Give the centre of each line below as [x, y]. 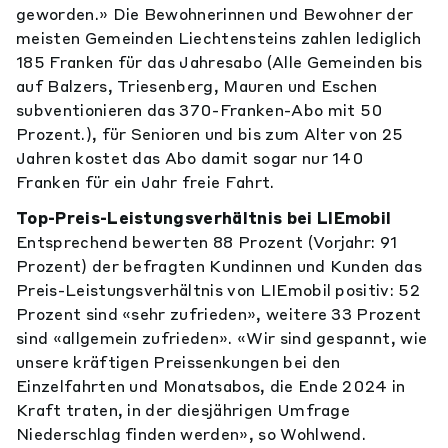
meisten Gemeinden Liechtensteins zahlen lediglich [219, 38]
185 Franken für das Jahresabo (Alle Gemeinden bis [219, 62]
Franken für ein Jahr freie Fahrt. [147, 182]
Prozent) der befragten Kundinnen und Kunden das [219, 266]
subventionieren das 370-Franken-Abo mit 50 [200, 110]
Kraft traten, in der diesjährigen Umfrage [183, 410]
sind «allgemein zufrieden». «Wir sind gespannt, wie [222, 338]
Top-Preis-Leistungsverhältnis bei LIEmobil [204, 218]
